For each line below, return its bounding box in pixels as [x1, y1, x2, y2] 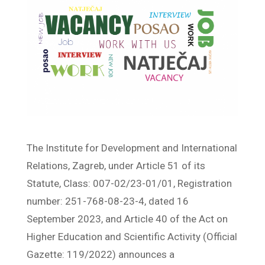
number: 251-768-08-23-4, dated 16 [26, 195, 189, 207]
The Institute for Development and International [26, 141, 237, 154]
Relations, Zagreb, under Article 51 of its [26, 159, 205, 172]
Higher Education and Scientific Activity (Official [26, 230, 237, 243]
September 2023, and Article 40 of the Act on [26, 212, 228, 225]
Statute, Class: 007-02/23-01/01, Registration [26, 177, 232, 189]
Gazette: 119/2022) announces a [26, 248, 174, 260]
